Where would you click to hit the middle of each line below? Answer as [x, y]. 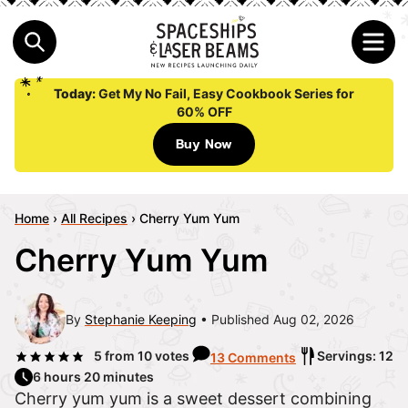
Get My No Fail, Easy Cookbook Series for [226, 94]
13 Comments [253, 358]
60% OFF [204, 112]
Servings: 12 [355, 356]
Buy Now [204, 145]
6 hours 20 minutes [93, 377]
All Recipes [94, 219]
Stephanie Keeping [141, 319]
